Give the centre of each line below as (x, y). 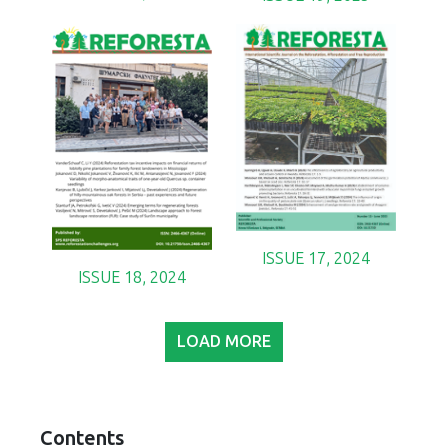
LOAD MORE (224, 341)
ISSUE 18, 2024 (132, 277)
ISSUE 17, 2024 (316, 258)
